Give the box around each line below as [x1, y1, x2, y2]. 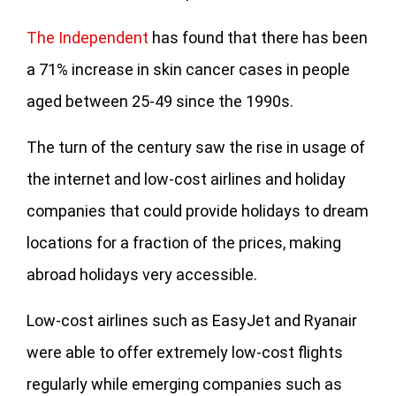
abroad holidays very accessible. [27, 264, 257, 284]
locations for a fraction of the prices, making [27, 232, 341, 252]
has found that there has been [148, 27, 368, 47]
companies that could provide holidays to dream [27, 201, 369, 220]
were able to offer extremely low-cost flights [27, 342, 343, 362]
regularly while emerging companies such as [27, 374, 342, 393]
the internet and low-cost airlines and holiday [27, 169, 346, 188]
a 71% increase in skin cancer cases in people [27, 59, 350, 79]
